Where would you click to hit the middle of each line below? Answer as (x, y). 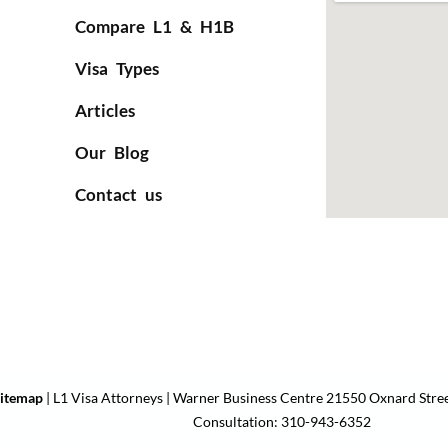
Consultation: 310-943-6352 (282, 421)
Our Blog (111, 152)
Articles (104, 110)
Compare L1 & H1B (154, 26)
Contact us (118, 194)
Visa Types (116, 68)
